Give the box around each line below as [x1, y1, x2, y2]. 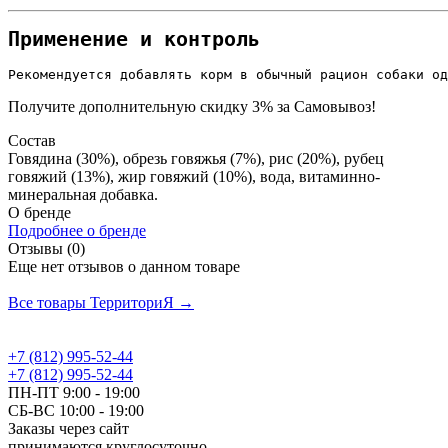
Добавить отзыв [8, 275, 117, 293]
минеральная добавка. [8, 185, 158, 203]
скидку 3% [200, 97, 273, 115]
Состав [8, 131, 56, 149]
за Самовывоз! [273, 97, 376, 115]
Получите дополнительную [8, 97, 200, 115]
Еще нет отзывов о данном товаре [8, 257, 240, 275]
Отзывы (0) [8, 239, 85, 257]
